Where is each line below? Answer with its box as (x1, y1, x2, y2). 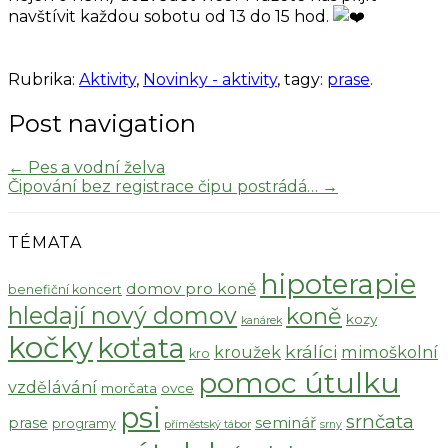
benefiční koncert (8, 281, 122, 297)
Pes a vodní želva (24, 157, 165, 177)
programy (52, 415, 116, 431)
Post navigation (8, 108, 196, 138)
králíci (285, 340, 337, 362)
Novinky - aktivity (143, 70, 277, 90)
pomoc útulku (198, 364, 400, 400)
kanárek (241, 313, 282, 327)
